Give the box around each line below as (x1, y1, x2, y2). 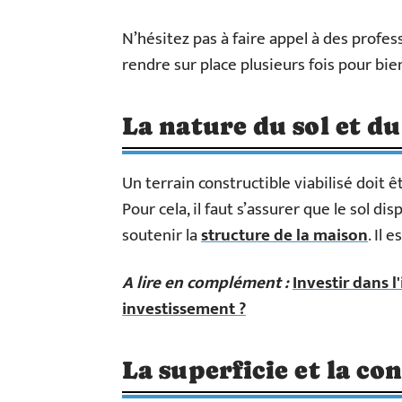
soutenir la (122, 221, 201, 249)
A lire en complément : (122, 268, 289, 297)
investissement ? (122, 294, 246, 323)
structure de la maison (201, 221, 368, 249)
